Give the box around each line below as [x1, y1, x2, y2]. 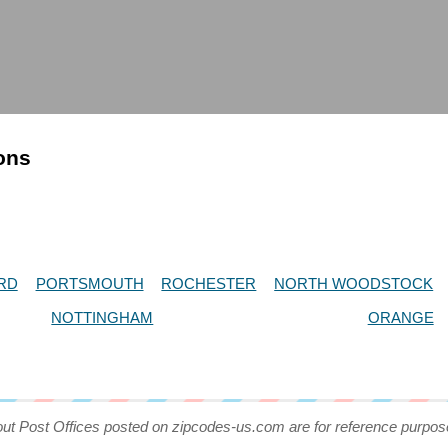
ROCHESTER [161, 274, 257, 292]
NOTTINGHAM [51, 308, 154, 326]
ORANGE [367, 308, 434, 326]
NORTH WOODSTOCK [274, 274, 434, 292]
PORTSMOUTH [35, 274, 144, 292]
